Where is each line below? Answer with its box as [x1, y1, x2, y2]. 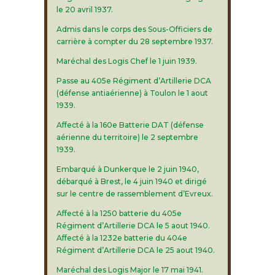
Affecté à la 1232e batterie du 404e [56, 233, 187, 242]
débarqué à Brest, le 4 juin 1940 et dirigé [56, 177, 207, 186]
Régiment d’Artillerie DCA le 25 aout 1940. [56, 246, 215, 255]
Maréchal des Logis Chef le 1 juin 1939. [56, 56, 197, 66]
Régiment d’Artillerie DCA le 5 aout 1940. [56, 221, 210, 230]
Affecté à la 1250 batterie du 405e [56, 209, 182, 218]
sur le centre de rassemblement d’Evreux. [56, 189, 213, 198]
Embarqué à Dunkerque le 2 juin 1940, [56, 165, 199, 174]
